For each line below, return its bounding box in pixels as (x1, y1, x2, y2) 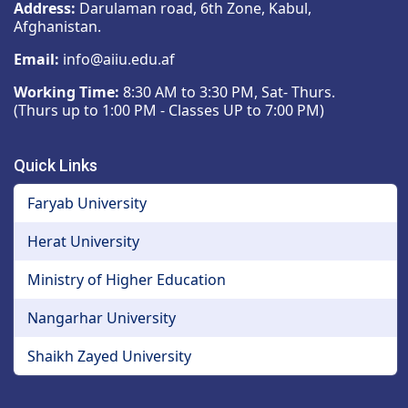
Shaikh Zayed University (27, 345, 191, 366)
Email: (14, 48, 59, 69)
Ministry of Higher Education (27, 269, 226, 290)
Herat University (27, 230, 139, 251)
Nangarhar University (27, 307, 176, 328)
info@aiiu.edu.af (59, 48, 175, 69)
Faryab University (27, 192, 147, 213)
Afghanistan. (14, 15, 101, 36)
